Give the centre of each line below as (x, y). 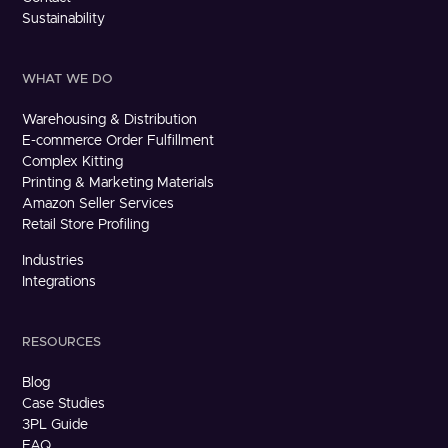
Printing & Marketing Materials (118, 182)
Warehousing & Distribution (110, 119)
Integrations (59, 281)
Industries (53, 260)
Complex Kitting (73, 161)
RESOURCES (62, 342)
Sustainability (64, 18)
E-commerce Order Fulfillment (118, 140)
